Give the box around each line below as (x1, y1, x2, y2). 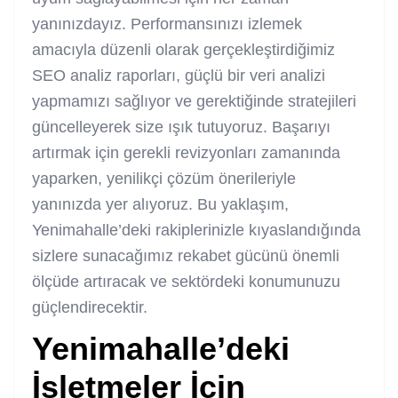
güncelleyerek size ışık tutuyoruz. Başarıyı (32, 117, 330, 136)
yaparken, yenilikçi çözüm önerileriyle (32, 169, 296, 187)
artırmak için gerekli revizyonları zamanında (32, 143, 340, 162)
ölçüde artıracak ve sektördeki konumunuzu (32, 272, 340, 291)
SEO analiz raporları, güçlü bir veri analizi (32, 66, 325, 84)
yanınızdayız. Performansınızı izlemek (32, 14, 302, 33)
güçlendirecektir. (32, 298, 147, 316)
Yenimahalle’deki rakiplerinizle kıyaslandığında (32, 220, 361, 239)
